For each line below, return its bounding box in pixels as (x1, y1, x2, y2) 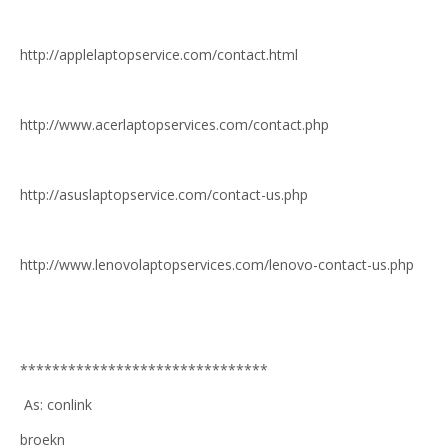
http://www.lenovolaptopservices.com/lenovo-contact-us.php (20, 255, 414, 274)
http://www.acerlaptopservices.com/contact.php (20, 115, 329, 134)
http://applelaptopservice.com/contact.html (20, 45, 298, 64)
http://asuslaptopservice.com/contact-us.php (20, 185, 308, 204)
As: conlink (20, 395, 92, 414)
